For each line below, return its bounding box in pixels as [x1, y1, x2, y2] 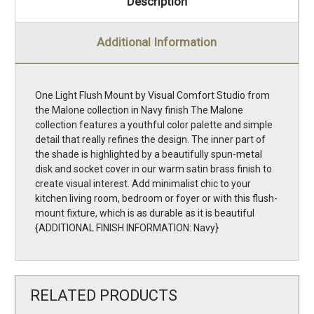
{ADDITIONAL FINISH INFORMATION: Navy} [35, 222, 219, 234]
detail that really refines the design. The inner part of [35, 134, 266, 146]
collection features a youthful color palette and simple [35, 119, 273, 131]
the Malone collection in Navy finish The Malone [35, 104, 243, 116]
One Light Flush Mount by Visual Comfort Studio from [35, 90, 270, 102]
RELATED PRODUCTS [30, 286, 177, 304]
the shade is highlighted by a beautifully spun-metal [35, 149, 262, 161]
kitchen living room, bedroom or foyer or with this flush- [35, 193, 278, 205]
